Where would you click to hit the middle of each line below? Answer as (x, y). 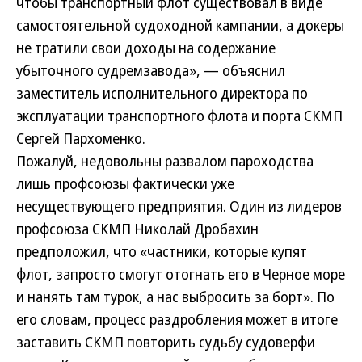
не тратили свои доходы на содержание (146, 48)
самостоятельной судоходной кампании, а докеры (180, 25)
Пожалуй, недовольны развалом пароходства (165, 161)
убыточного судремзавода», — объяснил (151, 70)
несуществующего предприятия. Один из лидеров (179, 206)
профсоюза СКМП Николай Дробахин (137, 229)
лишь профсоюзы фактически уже (125, 183)
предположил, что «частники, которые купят (162, 251)
